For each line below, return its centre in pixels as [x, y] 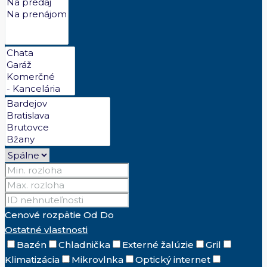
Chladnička [84, 245]
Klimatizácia [32, 260]
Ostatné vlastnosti [46, 230]
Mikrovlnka [97, 260]
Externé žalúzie [158, 245]
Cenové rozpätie [43, 215]
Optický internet [173, 260]
